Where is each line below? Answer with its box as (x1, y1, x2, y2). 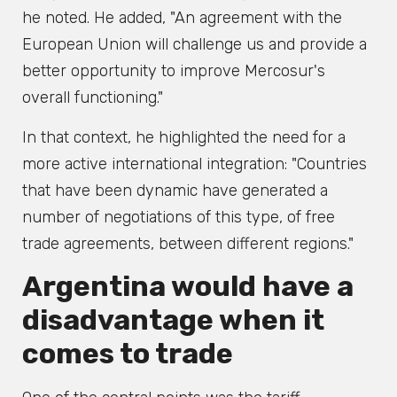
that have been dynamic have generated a (22, 180, 328, 200)
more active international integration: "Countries (22, 153, 367, 174)
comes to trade (22, 337, 233, 371)
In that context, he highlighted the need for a (22, 127, 346, 147)
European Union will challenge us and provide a (22, 35, 367, 55)
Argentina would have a (22, 269, 354, 304)
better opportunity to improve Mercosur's (22, 61, 325, 82)
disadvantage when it (22, 303, 324, 338)
